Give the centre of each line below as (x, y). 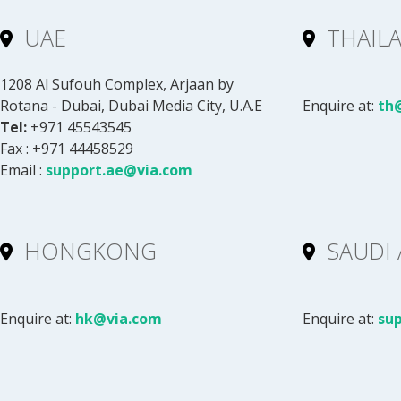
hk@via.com (119, 319)
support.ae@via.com (119, 170)
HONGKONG (90, 251)
